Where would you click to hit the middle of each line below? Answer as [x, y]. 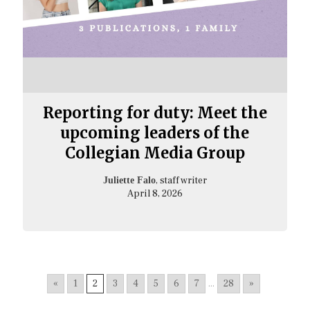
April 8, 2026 [155, 194]
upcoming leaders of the [155, 133]
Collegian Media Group [155, 153]
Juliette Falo [129, 181]
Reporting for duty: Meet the [155, 113]
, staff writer [181, 181]
